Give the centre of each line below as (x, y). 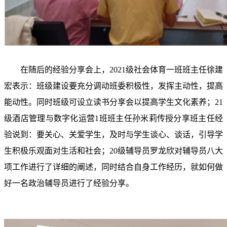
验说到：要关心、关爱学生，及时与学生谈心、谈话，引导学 (113, 135)
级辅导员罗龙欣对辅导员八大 (170, 151)
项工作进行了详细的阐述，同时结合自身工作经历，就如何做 (113, 167)
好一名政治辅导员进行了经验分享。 (69, 183)
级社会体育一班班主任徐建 (174, 70)
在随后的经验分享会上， (65, 70)
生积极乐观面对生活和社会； (57, 151)
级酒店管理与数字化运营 (50, 118)
